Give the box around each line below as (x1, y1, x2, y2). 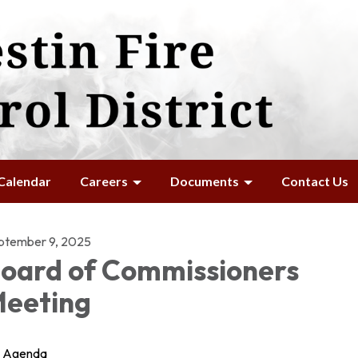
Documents (170, 173, 239, 189)
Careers (80, 173, 128, 189)
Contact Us (281, 173, 348, 189)
